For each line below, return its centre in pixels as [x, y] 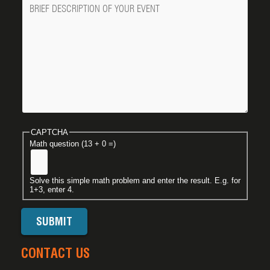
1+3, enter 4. [52, 190]
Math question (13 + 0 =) [72, 144]
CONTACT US [55, 253]
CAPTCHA [49, 132]
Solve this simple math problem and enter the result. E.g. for [135, 181]
